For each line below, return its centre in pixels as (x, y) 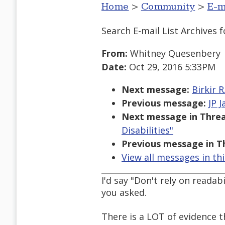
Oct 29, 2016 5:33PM (171, 67)
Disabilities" (147, 130)
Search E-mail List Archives (159, 30)
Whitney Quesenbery (174, 53)
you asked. (124, 193)
